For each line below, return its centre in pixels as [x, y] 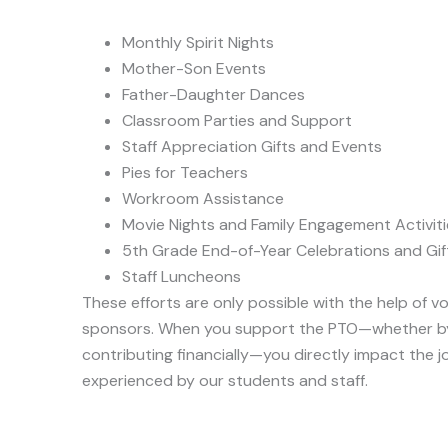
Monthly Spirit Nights [198, 42]
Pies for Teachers [185, 172]
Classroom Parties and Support [237, 120]
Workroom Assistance [203, 198]
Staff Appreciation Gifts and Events [252, 146]
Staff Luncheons [181, 276]
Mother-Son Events [194, 68]
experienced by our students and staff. [225, 380]
